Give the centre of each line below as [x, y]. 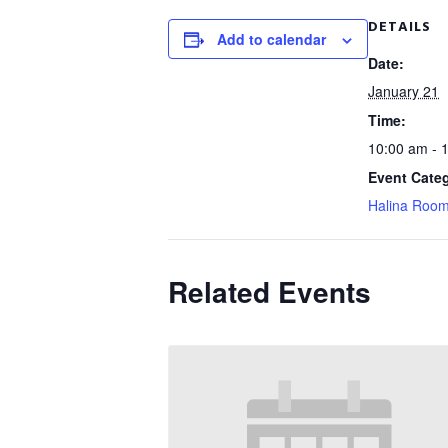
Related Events [269, 291]
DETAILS [399, 26]
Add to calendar [271, 39]
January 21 [403, 91]
